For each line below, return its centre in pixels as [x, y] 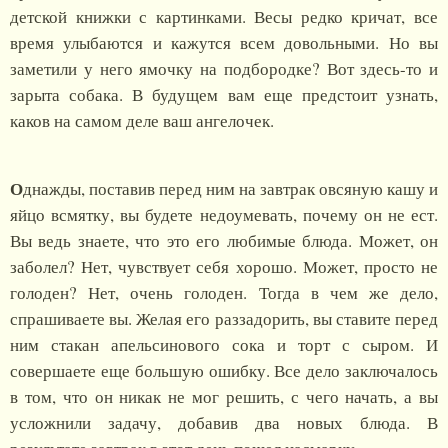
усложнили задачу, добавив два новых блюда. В [224, 423]
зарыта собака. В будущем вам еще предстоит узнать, [224, 95]
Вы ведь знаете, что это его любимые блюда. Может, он [224, 241]
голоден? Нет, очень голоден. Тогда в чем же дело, [224, 293]
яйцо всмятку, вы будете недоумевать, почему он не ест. [224, 215]
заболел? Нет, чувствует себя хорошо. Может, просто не [224, 267]
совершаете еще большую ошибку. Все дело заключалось [224, 371]
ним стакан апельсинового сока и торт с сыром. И [224, 345]
